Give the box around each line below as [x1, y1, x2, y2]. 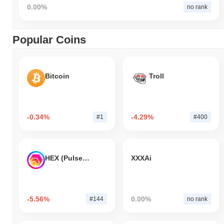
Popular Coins [12, 33, 86, 46]
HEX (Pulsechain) [82, 154, 89, 162]
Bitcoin [45, 72, 69, 80]
